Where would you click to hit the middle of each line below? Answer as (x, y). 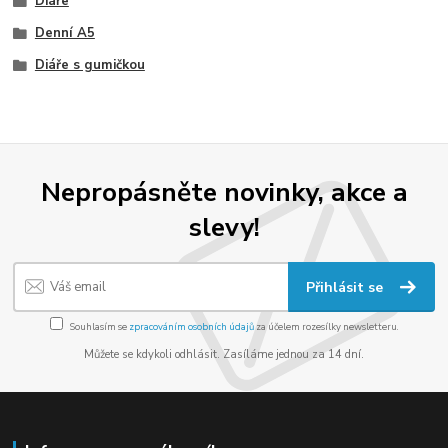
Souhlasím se (99, 326)
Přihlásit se (347, 288)
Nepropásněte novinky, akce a (224, 191)
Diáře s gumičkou (89, 64)
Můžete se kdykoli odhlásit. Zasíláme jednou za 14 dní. (224, 354)
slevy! (224, 226)
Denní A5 (64, 32)
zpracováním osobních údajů (191, 326)
